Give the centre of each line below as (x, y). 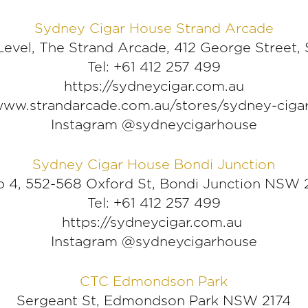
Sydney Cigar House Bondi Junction (154, 165)
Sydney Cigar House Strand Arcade (154, 29)
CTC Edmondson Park (154, 282)
